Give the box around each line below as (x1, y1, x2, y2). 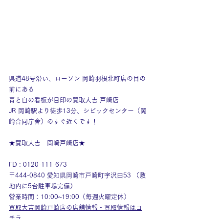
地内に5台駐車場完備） (9, 183, 76, 189)
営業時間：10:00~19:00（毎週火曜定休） (9, 194, 130, 200)
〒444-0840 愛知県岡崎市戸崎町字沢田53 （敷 (9, 172, 146, 178)
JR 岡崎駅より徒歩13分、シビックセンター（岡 (9, 108, 147, 114)
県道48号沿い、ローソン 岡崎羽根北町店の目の (9, 75, 146, 82)
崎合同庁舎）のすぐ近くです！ (9, 118, 98, 125)
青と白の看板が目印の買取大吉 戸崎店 (9, 97, 119, 103)
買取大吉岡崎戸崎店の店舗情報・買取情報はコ (9, 204, 142, 211)
